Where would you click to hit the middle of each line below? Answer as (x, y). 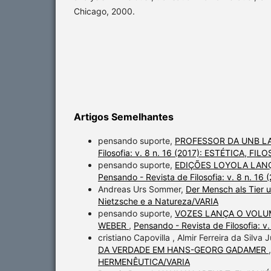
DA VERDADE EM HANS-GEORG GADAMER (183, 250)
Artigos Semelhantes (124, 117)
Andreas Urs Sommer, (142, 189)
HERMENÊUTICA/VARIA (144, 262)
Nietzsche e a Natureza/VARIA (158, 201)
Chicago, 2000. (104, 11)
